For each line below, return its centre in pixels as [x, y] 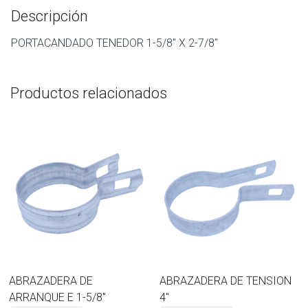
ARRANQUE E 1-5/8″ [57, 298]
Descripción [49, 16]
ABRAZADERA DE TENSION [226, 281]
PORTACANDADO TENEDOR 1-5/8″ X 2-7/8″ [114, 43]
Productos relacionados [89, 93]
